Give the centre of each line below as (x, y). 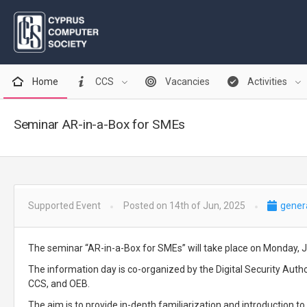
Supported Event (64, 206)
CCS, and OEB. (59, 284)
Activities (268, 82)
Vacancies (187, 82)
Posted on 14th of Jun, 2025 (184, 206)
